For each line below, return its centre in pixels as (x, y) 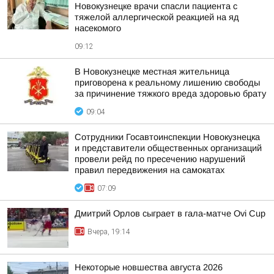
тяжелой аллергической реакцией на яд (157, 17)
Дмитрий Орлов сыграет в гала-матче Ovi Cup (170, 213)
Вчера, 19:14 (109, 232)
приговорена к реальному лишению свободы (167, 83)
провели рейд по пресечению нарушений (160, 159)
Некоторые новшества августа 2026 (149, 267)
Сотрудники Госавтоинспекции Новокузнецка (167, 137)
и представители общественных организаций (168, 148)
